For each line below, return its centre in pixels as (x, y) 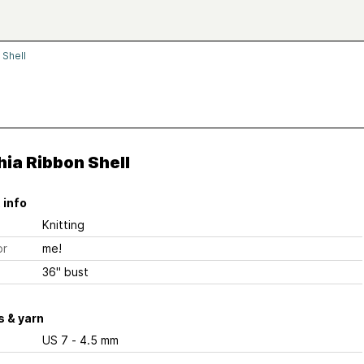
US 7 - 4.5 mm (95, 340)
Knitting (63, 225)
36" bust (65, 272)
